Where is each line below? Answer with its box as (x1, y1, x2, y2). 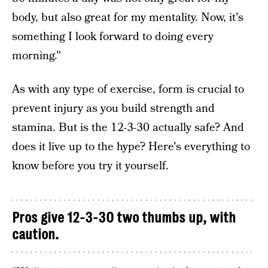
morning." (12, 48, 61, 64)
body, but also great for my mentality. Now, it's (12, 10, 243, 26)
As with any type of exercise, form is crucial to (12, 81, 244, 98)
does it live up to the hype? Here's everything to (12, 139, 250, 155)
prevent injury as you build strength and (12, 100, 215, 117)
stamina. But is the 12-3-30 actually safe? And (12, 120, 244, 136)
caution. (12, 226, 59, 243)
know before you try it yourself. (12, 158, 169, 174)
